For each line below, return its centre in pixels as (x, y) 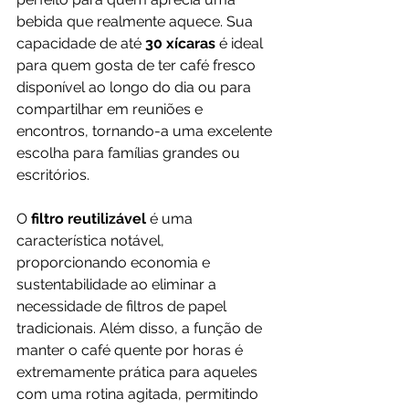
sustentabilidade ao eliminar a (118, 284)
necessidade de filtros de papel (123, 306)
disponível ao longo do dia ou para (136, 87)
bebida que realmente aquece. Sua (136, 21)
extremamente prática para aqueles (139, 372)
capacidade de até (81, 43)
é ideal (241, 43)
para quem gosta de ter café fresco (138, 65)
